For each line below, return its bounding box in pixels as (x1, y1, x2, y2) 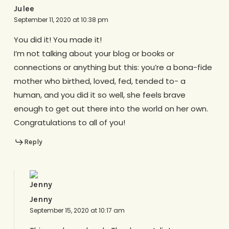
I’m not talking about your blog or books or (13, 48, 174, 59)
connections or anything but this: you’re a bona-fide (13, 61, 212, 73)
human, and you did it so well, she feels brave (13, 89, 186, 100)
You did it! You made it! (13, 34, 102, 45)
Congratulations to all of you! (13, 117, 125, 128)
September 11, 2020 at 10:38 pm (13, 15, 108, 24)
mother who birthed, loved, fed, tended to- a (13, 75, 186, 86)
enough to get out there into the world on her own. (13, 103, 208, 114)
